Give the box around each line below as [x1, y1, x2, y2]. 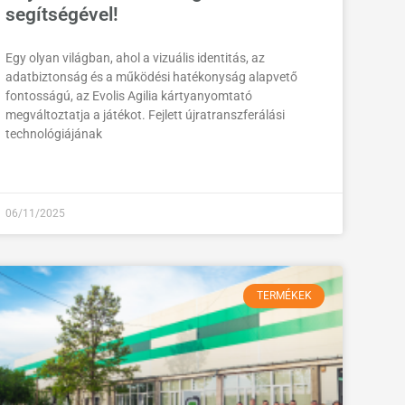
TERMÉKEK [256, 289, 312, 303]
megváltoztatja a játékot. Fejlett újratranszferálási [5, 108, 285, 123]
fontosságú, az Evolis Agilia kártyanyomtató [5, 89, 252, 104]
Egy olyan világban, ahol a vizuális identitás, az [5, 51, 265, 66]
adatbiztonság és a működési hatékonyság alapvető [5, 70, 297, 85]
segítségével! [5, 4, 118, 26]
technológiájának [5, 127, 102, 142]
